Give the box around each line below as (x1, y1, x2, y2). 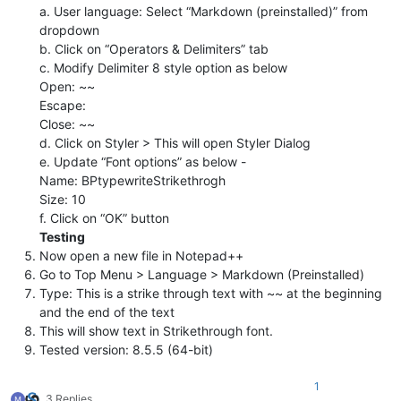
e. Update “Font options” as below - (39, 153, 246, 169)
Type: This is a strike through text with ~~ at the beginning (39, 285, 382, 301)
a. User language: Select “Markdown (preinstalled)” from (39, 3, 368, 19)
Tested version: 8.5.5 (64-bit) (39, 341, 213, 357)
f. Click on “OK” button (39, 209, 169, 226)
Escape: (39, 97, 86, 113)
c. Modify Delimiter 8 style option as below (39, 59, 287, 75)
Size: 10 (39, 191, 86, 207)
